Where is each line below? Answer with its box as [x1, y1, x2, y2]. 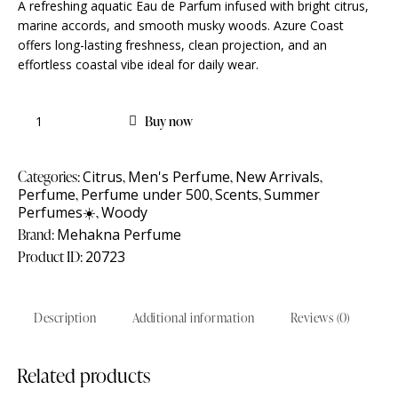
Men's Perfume [128, 166, 230, 187]
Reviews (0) [290, 308, 350, 326]
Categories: [18, 166, 83, 187]
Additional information [131, 308, 255, 326]
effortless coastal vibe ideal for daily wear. [18, 55, 259, 73]
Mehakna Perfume [57, 224, 181, 244]
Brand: [18, 224, 57, 244]
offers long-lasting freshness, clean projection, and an [18, 36, 327, 53]
